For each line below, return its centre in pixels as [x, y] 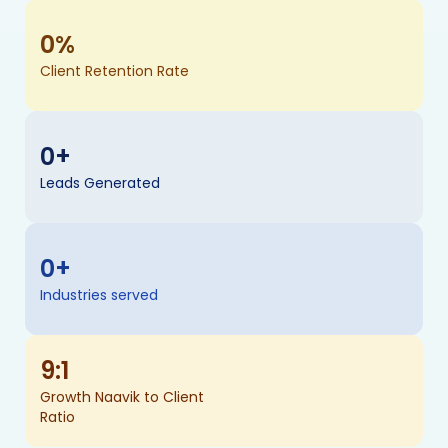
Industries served [99, 294]
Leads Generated [100, 182]
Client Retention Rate [114, 70]
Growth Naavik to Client [122, 396]
